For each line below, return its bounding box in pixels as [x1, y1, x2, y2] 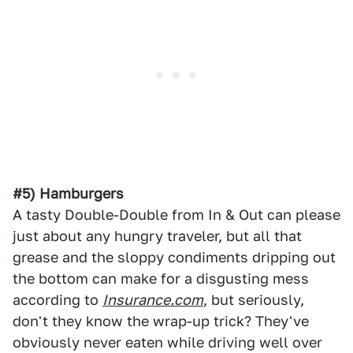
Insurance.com [102, 292, 203, 308]
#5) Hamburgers [13, 185, 124, 202]
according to [13, 292, 102, 308]
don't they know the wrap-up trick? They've [13, 313, 309, 329]
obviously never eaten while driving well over [13, 334, 322, 351]
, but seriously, [203, 292, 304, 308]
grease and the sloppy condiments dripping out [13, 249, 336, 266]
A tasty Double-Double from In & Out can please [13, 206, 340, 223]
